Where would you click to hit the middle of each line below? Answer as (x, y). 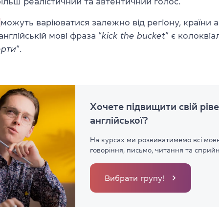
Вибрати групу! (134, 178)
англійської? (119, 120)
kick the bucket (133, 35)
